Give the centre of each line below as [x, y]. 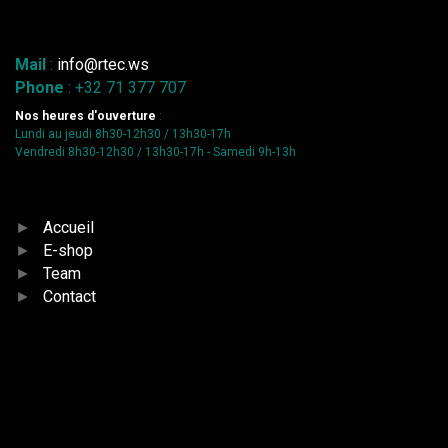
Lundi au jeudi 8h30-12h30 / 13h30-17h [123, 134]
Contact [69, 296]
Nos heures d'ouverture [85, 116]
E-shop [68, 250]
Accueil [68, 227]
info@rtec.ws [103, 64]
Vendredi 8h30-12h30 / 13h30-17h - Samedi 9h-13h [155, 152]
